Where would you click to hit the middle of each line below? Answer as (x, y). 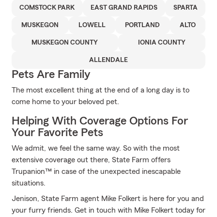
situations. (29, 183)
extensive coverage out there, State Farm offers (91, 160)
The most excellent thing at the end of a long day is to (101, 90)
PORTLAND (143, 25)
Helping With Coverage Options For (100, 121)
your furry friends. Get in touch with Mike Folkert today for (108, 210)
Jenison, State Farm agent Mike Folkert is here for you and (108, 199)
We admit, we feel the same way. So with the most (96, 148)
